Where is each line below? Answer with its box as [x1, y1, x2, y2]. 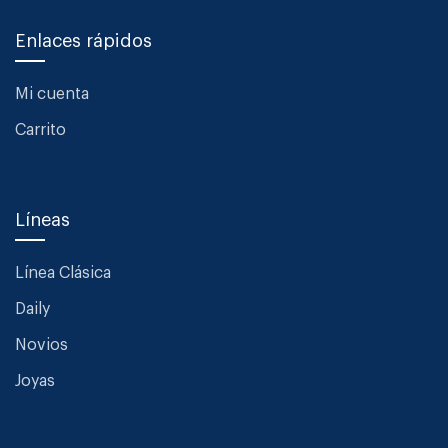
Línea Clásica [15, 265, 111, 281]
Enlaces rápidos [15, 32, 152, 50]
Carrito [15, 122, 66, 138]
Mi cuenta [15, 86, 89, 102]
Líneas [15, 211, 70, 229]
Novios [15, 337, 68, 353]
